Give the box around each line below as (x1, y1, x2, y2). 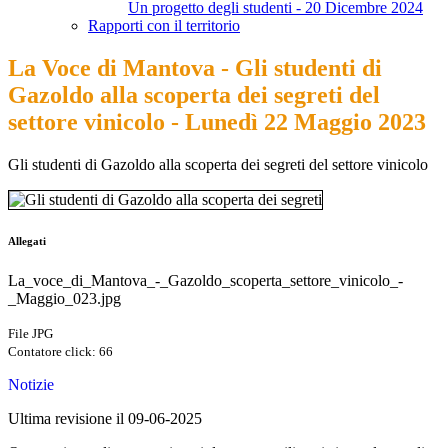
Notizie (8, 376, 54, 394)
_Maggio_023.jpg (8, 290, 121, 308)
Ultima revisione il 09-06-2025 (8, 410, 202, 428)
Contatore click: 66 (8, 344, 113, 360)
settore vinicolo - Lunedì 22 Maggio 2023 (8, 109, 426, 136)
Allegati (8, 235, 46, 248)
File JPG (8, 326, 53, 342)
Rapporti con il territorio (88, 17, 240, 35)
